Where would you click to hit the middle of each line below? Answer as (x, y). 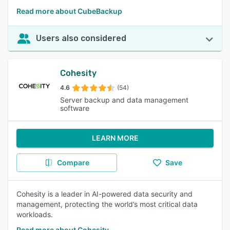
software (75, 108)
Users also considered (81, 38)
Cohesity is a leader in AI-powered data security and (104, 194)
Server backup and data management (124, 100)
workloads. (35, 214)
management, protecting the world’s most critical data (107, 204)
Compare (73, 162)
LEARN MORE (115, 138)
